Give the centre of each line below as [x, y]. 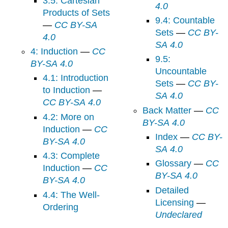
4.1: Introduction [76, 78]
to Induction [67, 90]
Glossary [173, 164]
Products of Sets [77, 12]
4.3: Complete [72, 156]
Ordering [61, 207]
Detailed [172, 190]
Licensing [174, 202]
